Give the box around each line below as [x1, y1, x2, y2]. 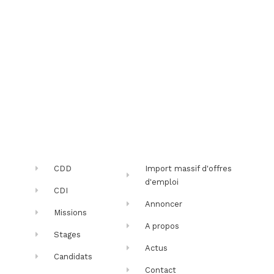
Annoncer [145, 199, 183, 209]
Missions [54, 207, 87, 217]
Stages [54, 229, 81, 239]
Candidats [54, 251, 93, 261]
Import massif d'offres [145, 163, 232, 173]
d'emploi [145, 177, 179, 187]
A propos [145, 221, 180, 231]
